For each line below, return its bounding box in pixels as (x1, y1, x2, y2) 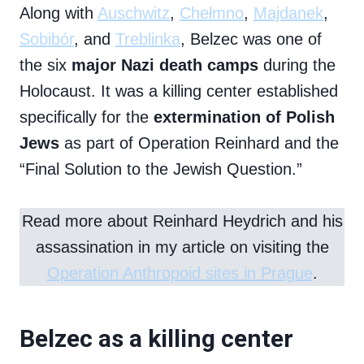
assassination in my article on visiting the (35, 238, 329, 257)
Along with (19, 4, 97, 23)
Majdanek (253, 4, 323, 23)
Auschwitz (97, 4, 170, 23)
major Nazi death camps (67, 56, 258, 75)
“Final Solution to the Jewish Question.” (19, 160, 302, 179)
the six (19, 56, 67, 75)
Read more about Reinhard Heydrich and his (21, 212, 343, 231)
